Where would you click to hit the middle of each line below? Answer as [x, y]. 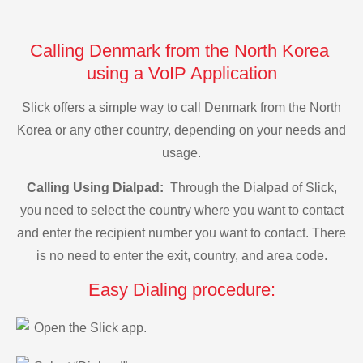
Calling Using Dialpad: [96, 187]
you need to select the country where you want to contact [181, 210]
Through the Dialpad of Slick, [252, 187]
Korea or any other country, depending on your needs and [181, 130]
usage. [181, 153]
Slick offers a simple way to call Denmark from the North [181, 108]
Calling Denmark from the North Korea [181, 50]
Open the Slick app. [90, 328]
